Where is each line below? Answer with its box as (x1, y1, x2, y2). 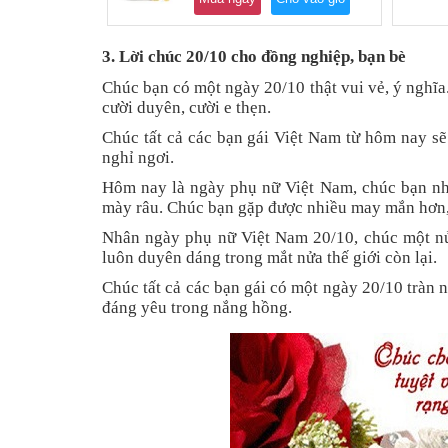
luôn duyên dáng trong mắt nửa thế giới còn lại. (102, 248, 437, 268)
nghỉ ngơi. (102, 148, 174, 168)
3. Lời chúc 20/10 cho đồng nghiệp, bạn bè (102, 47, 406, 67)
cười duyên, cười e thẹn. (102, 98, 271, 118)
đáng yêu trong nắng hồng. (102, 298, 292, 318)
